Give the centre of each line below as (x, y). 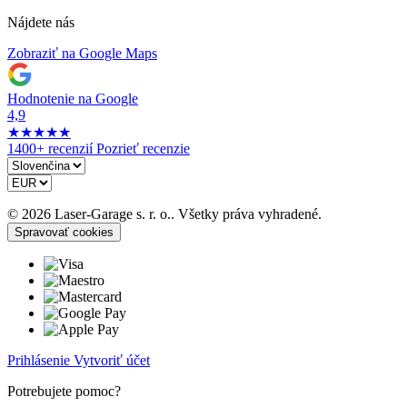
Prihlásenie (40, 361)
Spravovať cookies (64, 233)
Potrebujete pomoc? (64, 392)
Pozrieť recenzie (143, 149)
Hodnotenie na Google (73, 99)
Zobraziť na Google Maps (82, 54)
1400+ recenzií (50, 149)
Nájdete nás (41, 23)
